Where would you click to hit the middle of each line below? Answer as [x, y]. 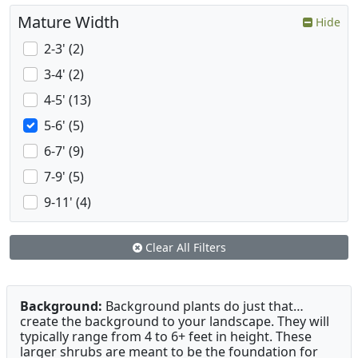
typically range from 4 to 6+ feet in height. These [166, 337]
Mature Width [68, 22]
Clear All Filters [184, 248]
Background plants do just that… [203, 306]
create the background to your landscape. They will [175, 322]
